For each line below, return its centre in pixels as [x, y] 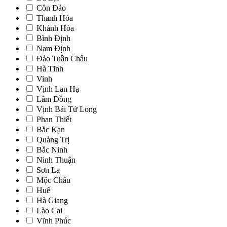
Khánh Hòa [55, 28]
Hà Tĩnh [50, 69]
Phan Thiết [54, 119]
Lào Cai [49, 211]
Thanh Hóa [55, 18]
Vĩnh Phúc [54, 221]
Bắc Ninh [52, 150]
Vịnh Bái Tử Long [67, 109]
